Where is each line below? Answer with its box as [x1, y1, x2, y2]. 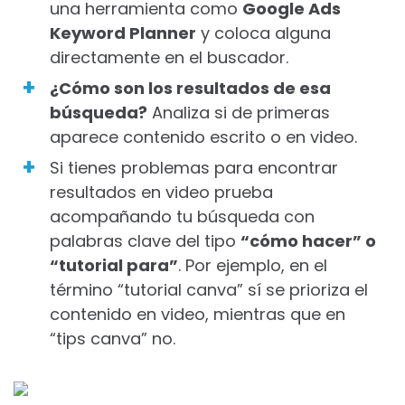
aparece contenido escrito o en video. [50, 125, 357, 148]
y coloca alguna [196, 21, 331, 44]
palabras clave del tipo [50, 229, 240, 252]
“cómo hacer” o [240, 229, 376, 252]
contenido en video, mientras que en [50, 302, 345, 325]
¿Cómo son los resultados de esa [50, 76, 331, 99]
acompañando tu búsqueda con [50, 204, 315, 228]
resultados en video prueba [50, 180, 273, 203]
